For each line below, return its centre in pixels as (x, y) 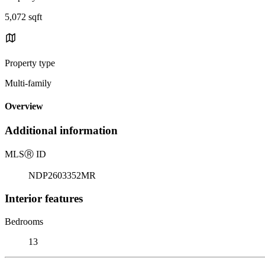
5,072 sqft (23, 17)
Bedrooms (24, 221)
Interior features (44, 198)
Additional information (61, 131)
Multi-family (28, 83)
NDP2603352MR (62, 176)
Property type (30, 63)
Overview (24, 106)
